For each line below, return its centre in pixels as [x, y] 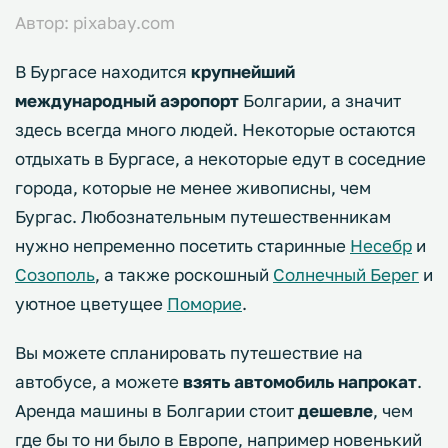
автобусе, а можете [99, 381]
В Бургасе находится [103, 71]
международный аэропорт [129, 100]
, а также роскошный [184, 274]
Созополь [55, 274]
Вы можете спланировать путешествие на [189, 352]
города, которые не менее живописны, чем [193, 187]
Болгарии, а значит [322, 100]
